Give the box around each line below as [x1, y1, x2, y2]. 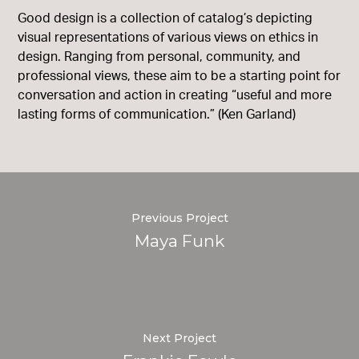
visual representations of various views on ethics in [18, 30, 319, 44]
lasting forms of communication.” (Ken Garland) [18, 107, 296, 121]
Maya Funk [135, 231, 224, 252]
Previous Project [131, 211, 228, 226]
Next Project [143, 331, 216, 346]
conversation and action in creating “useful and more [18, 88, 333, 102]
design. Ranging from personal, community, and [18, 50, 301, 63]
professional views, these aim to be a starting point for [18, 69, 341, 83]
